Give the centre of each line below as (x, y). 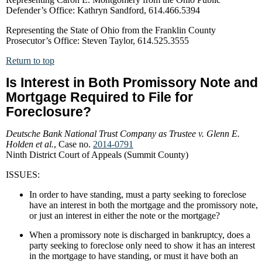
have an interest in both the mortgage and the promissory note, (144, 205)
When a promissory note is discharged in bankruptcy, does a (140, 235)
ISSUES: (23, 175)
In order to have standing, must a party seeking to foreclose (138, 194)
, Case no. (73, 144)
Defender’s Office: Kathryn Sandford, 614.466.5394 (103, 10)
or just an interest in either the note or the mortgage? (125, 216)
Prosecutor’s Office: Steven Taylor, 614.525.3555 (97, 41)
